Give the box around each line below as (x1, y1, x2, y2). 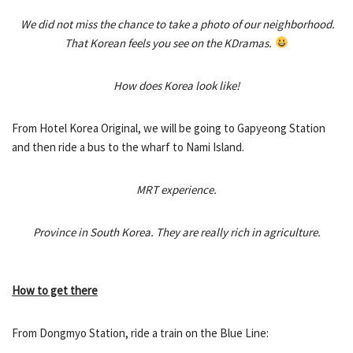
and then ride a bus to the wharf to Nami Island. (12, 139, 244, 154)
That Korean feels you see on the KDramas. (65, 35, 275, 50)
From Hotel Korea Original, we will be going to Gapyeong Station (12, 120, 325, 136)
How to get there (12, 282, 98, 298)
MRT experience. (136, 181, 217, 197)
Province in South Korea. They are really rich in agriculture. (32, 224, 321, 240)
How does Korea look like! (113, 77, 240, 93)
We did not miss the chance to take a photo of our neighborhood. (20, 16, 335, 32)
